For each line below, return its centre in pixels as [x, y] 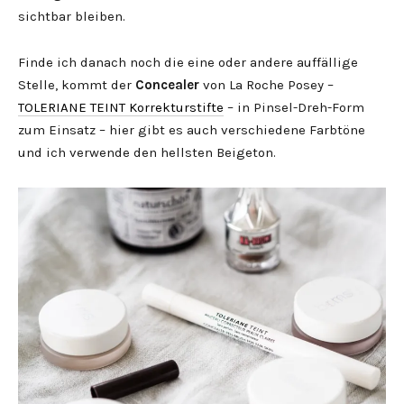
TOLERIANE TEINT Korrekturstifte [121, 107]
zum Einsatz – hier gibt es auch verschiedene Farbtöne [192, 130]
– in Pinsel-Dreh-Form [294, 107]
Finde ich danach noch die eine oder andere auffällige [188, 62]
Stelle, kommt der [77, 85]
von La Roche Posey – [266, 85]
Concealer [167, 85]
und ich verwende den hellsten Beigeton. [147, 152]
